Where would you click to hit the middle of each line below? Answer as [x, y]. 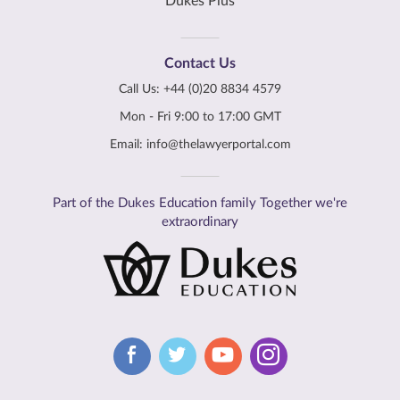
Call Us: [141, 90]
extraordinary [200, 222]
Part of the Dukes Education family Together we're [200, 204]
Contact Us [200, 64]
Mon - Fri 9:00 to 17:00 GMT [200, 117]
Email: [128, 145]
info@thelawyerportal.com [218, 145]
